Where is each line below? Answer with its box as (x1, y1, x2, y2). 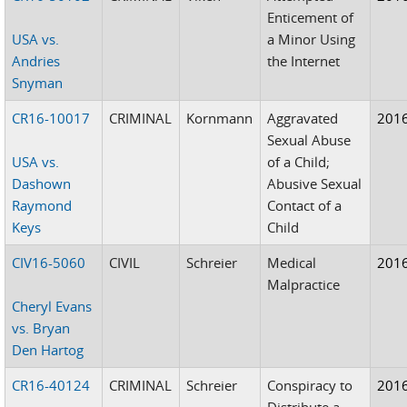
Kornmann (186, 108, 253, 127)
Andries (12, 51, 61, 70)
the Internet (267, 51, 341, 70)
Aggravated (267, 108, 339, 127)
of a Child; (267, 152, 331, 171)
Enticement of (267, 7, 354, 26)
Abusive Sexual (267, 174, 362, 193)
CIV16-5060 (12, 253, 86, 272)
